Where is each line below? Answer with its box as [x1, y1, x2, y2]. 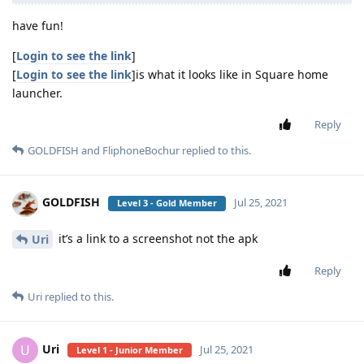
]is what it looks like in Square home [132, 66, 328, 82]
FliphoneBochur [102, 142, 180, 158]
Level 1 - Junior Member [76, 344, 183, 357]
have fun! [12, 17, 63, 33]
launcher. [12, 84, 63, 101]
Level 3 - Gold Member [117, 197, 217, 210]
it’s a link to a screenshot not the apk [55, 230, 258, 246]
